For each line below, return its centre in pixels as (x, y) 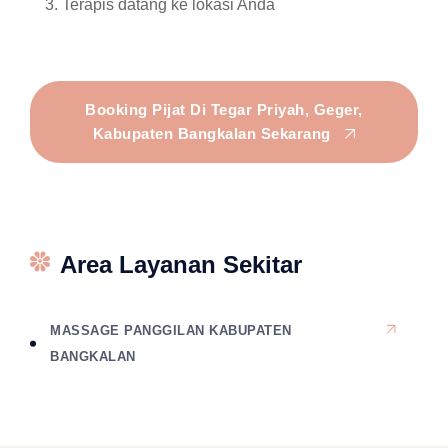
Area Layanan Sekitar (181, 264)
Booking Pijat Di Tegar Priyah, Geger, (224, 109)
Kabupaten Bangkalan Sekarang (214, 133)
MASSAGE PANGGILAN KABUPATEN (171, 330)
